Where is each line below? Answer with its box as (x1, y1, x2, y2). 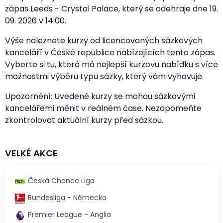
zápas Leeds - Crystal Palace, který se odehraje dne (5, 2, 210, 14)
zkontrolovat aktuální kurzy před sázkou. (5, 114, 163, 126)
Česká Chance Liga (28, 175, 95, 186)
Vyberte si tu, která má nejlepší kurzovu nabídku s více (5, 58, 218, 70)
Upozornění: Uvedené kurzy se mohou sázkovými (5, 90, 195, 102)
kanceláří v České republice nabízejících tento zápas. (5, 46, 216, 58)
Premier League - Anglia (28, 209, 111, 220)
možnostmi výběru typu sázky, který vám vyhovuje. (5, 70, 204, 82)
